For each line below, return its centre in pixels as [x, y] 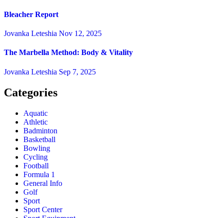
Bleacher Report [31, 14]
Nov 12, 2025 [80, 34]
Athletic [36, 122]
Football [36, 165]
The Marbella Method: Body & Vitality [68, 53]
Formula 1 [39, 174]
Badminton [40, 130]
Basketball [39, 139]
